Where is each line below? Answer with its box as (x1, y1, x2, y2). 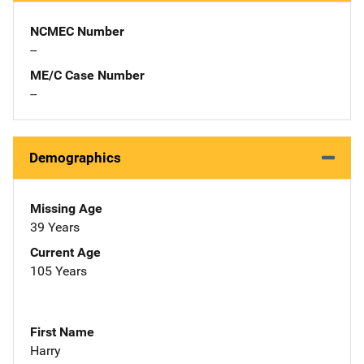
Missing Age (30, 200, 102, 216)
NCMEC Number (30, 23, 124, 39)
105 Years (30, 262, 87, 279)
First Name (30, 323, 94, 340)
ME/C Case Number (30, 67, 145, 83)
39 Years (30, 219, 80, 235)
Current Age (30, 244, 101, 260)
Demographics (29, 149, 121, 166)
